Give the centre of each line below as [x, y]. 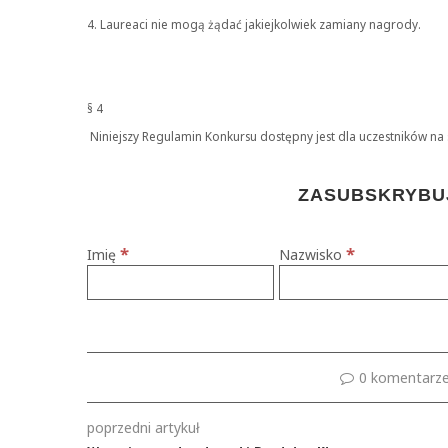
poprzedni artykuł [143, 427]
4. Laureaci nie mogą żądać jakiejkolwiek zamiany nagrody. [254, 24]
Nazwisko [313, 254]
